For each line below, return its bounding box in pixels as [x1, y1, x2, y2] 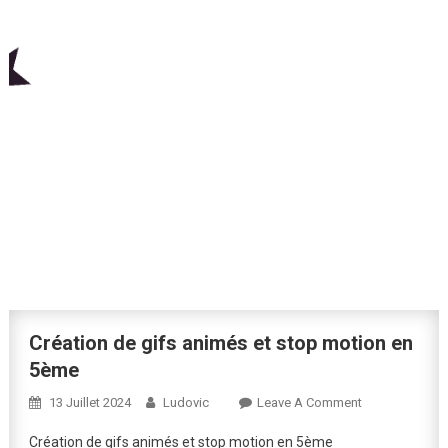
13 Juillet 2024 [48, 395, 131, 411]
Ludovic [162, 395, 209, 411]
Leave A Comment [256, 395, 362, 411]
